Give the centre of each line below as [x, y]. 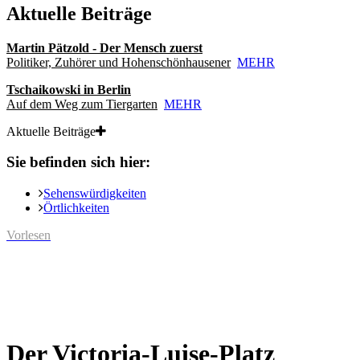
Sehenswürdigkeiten [95, 194]
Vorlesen [29, 235]
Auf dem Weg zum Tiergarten [82, 104]
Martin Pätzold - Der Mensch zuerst [104, 47]
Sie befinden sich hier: [78, 162]
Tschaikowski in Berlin [69, 89]
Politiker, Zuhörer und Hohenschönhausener [119, 62]
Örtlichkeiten [76, 208]
